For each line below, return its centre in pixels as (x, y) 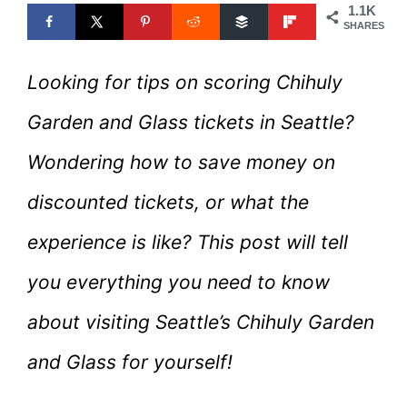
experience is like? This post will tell (188, 243)
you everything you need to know (179, 283)
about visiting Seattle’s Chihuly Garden (201, 323)
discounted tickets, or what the (168, 203)
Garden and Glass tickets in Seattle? (191, 123)
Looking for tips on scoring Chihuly (185, 83)
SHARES (364, 26)
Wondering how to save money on (181, 163)
